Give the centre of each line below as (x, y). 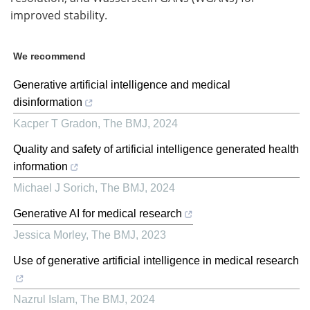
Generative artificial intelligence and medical (122, 84)
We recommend (49, 56)
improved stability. (59, 15)
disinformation (48, 102)
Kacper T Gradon (55, 123)
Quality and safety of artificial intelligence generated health (156, 149)
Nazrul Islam (44, 299)
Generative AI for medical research (98, 213)
